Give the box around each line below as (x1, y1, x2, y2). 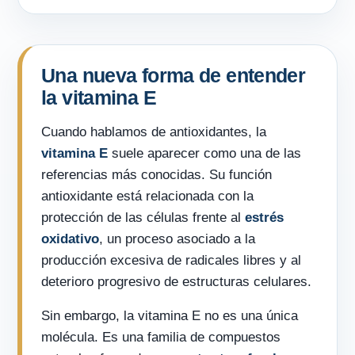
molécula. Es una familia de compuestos (41, 329, 281, 345)
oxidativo (41, 231, 99, 246)
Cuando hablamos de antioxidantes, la (41, 124, 266, 139)
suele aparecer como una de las (108, 145, 301, 161)
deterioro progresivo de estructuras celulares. (41, 273, 311, 289)
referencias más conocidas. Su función (41, 166, 272, 182)
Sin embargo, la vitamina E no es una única (41, 307, 298, 323)
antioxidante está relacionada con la (41, 188, 254, 204)
